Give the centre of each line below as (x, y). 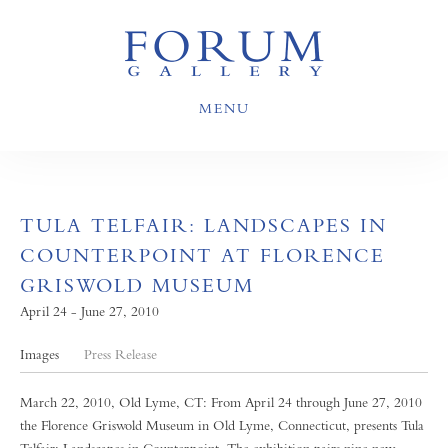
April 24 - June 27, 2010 (89, 311)
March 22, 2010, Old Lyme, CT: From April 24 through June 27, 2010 (221, 402)
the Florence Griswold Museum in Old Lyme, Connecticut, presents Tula (222, 425)
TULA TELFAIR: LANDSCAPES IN (203, 225)
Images (39, 354)
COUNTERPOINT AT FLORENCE (202, 255)
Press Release (120, 354)
